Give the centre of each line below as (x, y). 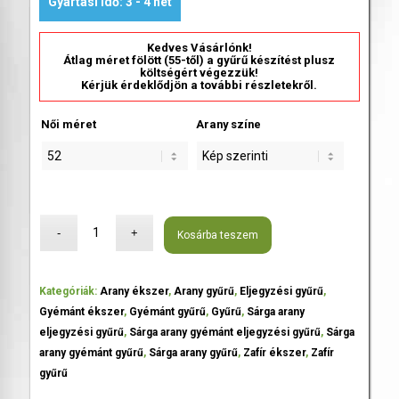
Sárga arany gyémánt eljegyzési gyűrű (224, 332)
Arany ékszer (134, 291)
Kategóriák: (69, 291)
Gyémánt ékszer (81, 311)
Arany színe (229, 124)
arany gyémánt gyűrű (91, 352)
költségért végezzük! (199, 72)
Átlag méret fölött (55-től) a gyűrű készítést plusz (199, 60)
